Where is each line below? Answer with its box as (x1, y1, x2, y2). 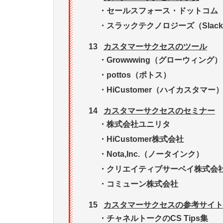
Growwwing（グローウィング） (107, 56, 222, 65)
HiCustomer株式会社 (107, 135, 184, 144)
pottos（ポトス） (107, 71, 171, 80)
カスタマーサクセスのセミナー (104, 107, 215, 115)
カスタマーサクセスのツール (104, 42, 207, 51)
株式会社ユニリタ (107, 120, 170, 129)
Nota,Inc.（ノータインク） (107, 150, 204, 159)
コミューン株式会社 (107, 180, 178, 189)
